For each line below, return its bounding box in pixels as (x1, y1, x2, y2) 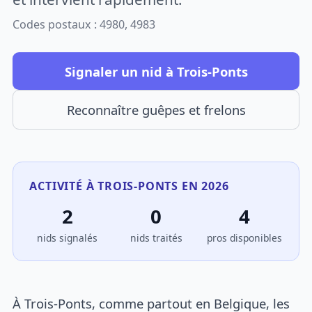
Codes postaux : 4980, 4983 (13, 17, 156, 33)
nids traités (130, 231, 182, 245)
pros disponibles (207, 231, 283, 245)
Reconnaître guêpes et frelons (66, 101, 246, 119)
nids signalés (37, 231, 98, 245)
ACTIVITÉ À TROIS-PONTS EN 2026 (29, 178, 229, 194)
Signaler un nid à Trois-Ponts (64, 62, 248, 80)
